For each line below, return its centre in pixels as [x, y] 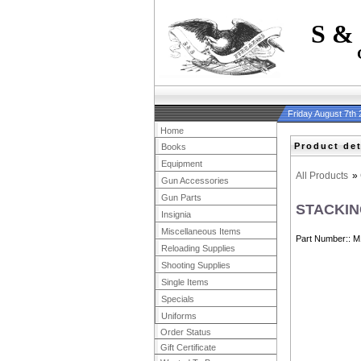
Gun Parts [181, 197]
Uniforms [179, 316]
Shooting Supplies [196, 265]
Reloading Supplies [198, 248]
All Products [322, 176]
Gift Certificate [188, 347]
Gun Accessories [195, 180]
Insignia [176, 214]
